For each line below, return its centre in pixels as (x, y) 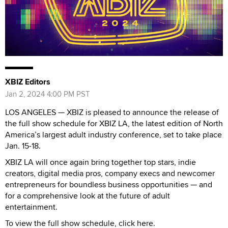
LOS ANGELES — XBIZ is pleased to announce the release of (112, 112)
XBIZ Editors (28, 81)
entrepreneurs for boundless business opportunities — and (109, 184)
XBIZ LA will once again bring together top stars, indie (101, 162)
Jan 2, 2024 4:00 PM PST (48, 94)
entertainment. (31, 207)
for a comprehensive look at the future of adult (88, 195)
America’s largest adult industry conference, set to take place (113, 134)
